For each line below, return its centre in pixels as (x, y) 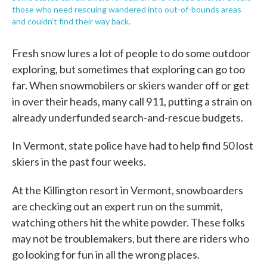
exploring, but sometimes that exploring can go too (128, 69)
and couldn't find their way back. (71, 21)
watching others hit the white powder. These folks (128, 222)
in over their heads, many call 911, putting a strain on (132, 101)
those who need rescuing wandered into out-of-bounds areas (127, 9)
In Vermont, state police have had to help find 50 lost (133, 145)
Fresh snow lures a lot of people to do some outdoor (131, 53)
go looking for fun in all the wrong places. (106, 254)
